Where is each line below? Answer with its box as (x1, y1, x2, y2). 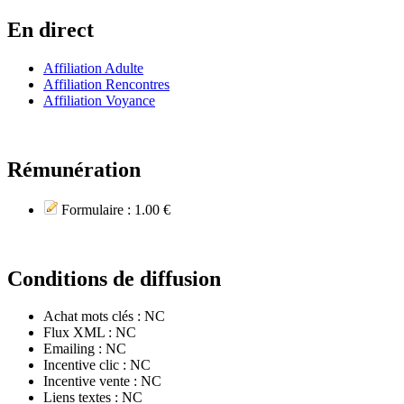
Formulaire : (58, 201, 134, 217)
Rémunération (7, 157, 141, 181)
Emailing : (43, 341, 106, 357)
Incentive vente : (43, 373, 141, 390)
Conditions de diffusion (7, 266, 221, 290)
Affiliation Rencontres (43, 76, 170, 92)
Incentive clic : (43, 357, 130, 373)
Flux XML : (43, 325, 115, 341)
